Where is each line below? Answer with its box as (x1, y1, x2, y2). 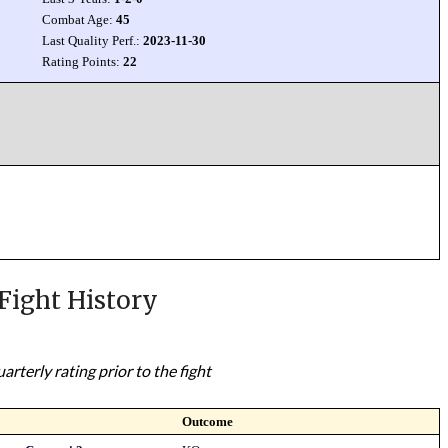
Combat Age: (42, 12, 117, 27)
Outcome (182, 414, 234, 429)
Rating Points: (42, 54, 124, 69)
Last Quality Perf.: (42, 33, 144, 48)
